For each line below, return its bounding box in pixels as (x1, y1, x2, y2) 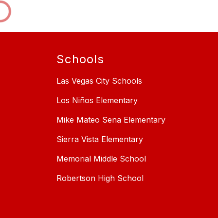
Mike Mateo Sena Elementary (56, 114, 165, 125)
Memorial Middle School (56, 153, 146, 163)
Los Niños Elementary (56, 95, 138, 105)
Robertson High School (56, 173, 144, 183)
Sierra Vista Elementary (56, 134, 143, 144)
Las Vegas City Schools (56, 75, 142, 86)
